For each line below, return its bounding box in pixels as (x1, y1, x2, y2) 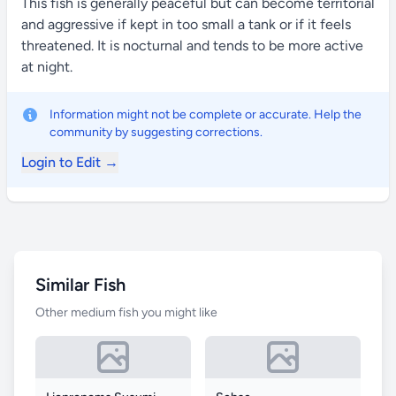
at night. (21, 58, 72, 75)
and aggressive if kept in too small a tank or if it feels (21, 16, 351, 33)
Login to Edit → (21, 154, 118, 171)
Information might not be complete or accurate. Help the (49, 107, 362, 122)
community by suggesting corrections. (49, 125, 263, 140)
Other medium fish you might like (35, 305, 217, 320)
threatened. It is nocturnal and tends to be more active (21, 37, 363, 54)
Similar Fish (35, 274, 126, 295)
